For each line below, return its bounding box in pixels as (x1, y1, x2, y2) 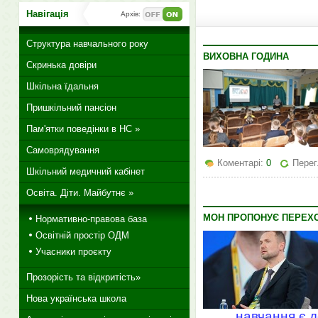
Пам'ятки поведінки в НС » (26, 124, 140, 134)
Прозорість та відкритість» (26, 272, 141, 283)
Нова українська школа (26, 293, 126, 304)
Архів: (120, 10, 141, 18)
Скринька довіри (26, 60, 97, 70)
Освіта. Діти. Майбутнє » (26, 187, 133, 198)
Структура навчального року (26, 38, 148, 49)
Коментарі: (216, 158, 266, 169)
